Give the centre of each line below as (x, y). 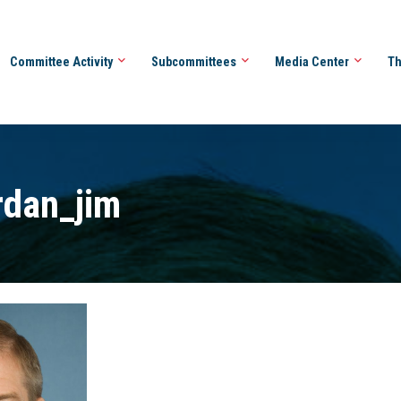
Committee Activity (62, 61)
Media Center (313, 61)
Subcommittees (195, 61)
